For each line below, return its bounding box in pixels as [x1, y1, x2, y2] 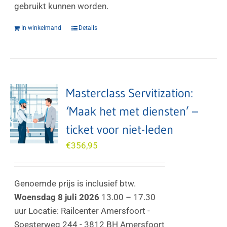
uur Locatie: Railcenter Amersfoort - [14, 206, 150, 216]
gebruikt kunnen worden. [14, 1, 109, 11]
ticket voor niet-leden [66, 122, 174, 137]
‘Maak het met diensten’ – [66, 104, 199, 119]
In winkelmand [21, 24, 62, 31]
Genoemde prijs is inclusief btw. [14, 178, 136, 188]
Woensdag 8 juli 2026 [14, 192, 100, 202]
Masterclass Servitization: [66, 86, 194, 100]
